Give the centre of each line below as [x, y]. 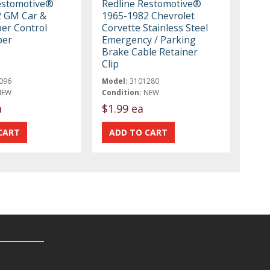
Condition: [122, 93]
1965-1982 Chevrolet [149, 16]
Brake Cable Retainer [150, 52]
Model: [115, 81]
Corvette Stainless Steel [155, 28]
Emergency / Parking [149, 40]
